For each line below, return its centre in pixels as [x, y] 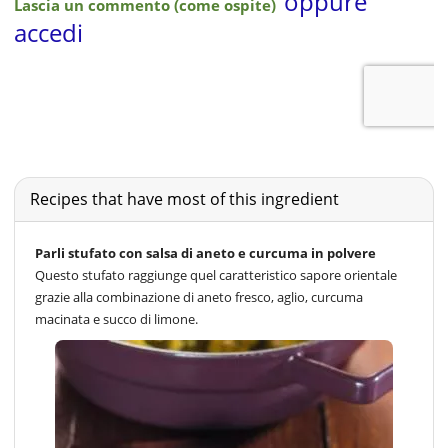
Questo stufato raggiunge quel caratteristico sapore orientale [216, 274]
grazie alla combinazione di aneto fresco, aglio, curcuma [199, 296]
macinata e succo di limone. [116, 318]
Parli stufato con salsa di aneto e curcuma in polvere [205, 252]
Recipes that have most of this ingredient [184, 198]
